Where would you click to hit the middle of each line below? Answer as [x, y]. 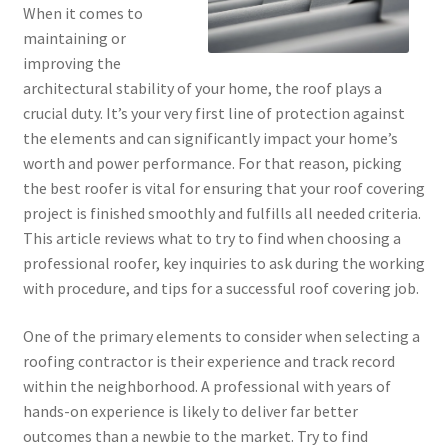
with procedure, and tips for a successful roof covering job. [220, 288]
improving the [71, 63]
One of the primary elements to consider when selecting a [221, 335]
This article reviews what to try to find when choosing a [211, 238]
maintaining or [74, 38]
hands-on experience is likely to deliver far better [190, 410]
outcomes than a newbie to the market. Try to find [195, 435]
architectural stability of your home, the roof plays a [202, 88]
